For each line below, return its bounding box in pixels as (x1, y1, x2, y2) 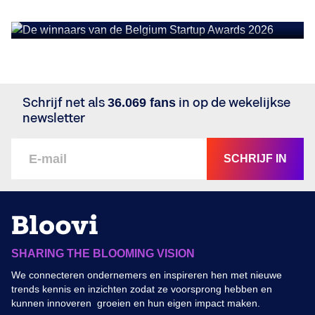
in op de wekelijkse (176, 96, 290, 110)
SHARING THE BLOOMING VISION (11, 247, 195, 259)
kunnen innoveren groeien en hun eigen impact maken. (11, 297, 260, 309)
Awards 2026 (25, 8, 111, 24)
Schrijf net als (22, 96, 108, 110)
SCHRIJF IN (224, 153, 287, 165)
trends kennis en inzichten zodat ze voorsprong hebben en (11, 283, 272, 295)
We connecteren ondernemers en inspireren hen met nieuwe (11, 269, 282, 281)
